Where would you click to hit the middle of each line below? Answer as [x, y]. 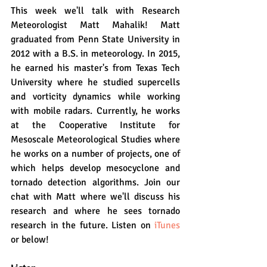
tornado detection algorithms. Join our [95, 182]
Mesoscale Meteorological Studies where [95, 139]
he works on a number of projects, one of [95, 154]
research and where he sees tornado [95, 211]
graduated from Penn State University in [95, 39]
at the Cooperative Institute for [95, 125]
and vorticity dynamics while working [95, 97]
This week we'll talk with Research [95, 11]
